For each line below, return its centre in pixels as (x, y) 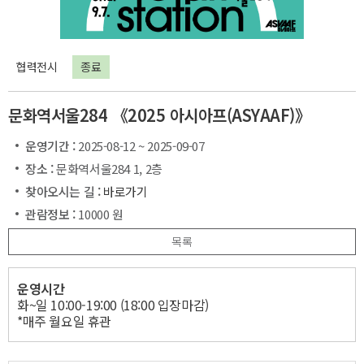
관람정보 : (52, 214)
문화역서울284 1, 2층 (109, 169)
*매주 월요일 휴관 (64, 321)
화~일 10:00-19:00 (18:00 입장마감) (113, 305)
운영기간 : (52, 146)
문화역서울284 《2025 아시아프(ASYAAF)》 (159, 115)
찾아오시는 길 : (65, 192)
